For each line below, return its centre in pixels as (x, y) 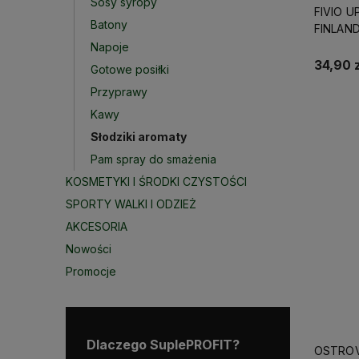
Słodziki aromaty (139, 137)
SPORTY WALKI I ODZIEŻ (131, 204)
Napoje (110, 47)
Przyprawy (119, 92)
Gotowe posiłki (130, 69)
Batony (109, 24)
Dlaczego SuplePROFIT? (163, 345)
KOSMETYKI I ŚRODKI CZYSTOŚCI (156, 182)
